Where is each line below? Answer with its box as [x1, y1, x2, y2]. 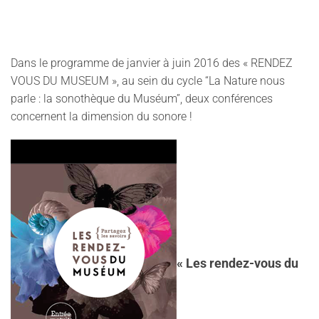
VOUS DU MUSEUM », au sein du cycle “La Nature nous [11, 74, 285, 88]
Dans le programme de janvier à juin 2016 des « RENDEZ [11, 56, 293, 70]
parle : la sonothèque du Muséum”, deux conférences [11, 92, 273, 105]
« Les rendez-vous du [177, 256, 298, 271]
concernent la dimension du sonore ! [11, 110, 192, 123]
